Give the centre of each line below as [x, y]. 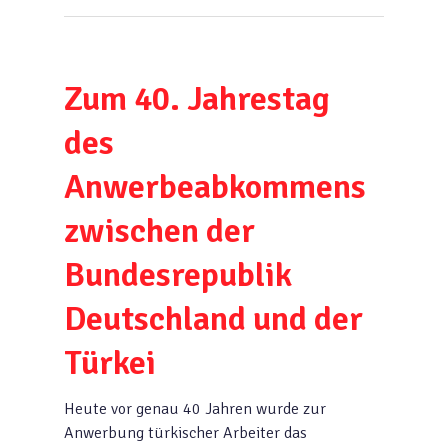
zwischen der [159, 231]
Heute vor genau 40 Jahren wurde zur [195, 409]
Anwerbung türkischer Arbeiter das [185, 433]
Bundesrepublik [178, 275]
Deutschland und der [213, 319]
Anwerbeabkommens [215, 187]
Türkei [110, 363]
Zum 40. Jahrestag [197, 99]
